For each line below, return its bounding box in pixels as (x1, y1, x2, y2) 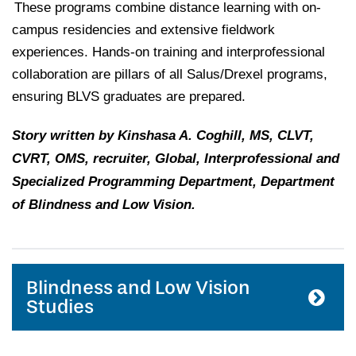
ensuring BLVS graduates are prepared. (12, 88, 250, 104)
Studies (26, 295, 94, 318)
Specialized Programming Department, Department (12, 173, 335, 189)
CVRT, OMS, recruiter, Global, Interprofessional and (12, 150, 339, 166)
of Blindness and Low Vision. (12, 196, 195, 212)
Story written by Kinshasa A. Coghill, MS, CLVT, (12, 127, 314, 143)
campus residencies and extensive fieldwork (12, 21, 275, 37)
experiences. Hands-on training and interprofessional (12, 44, 325, 60)
